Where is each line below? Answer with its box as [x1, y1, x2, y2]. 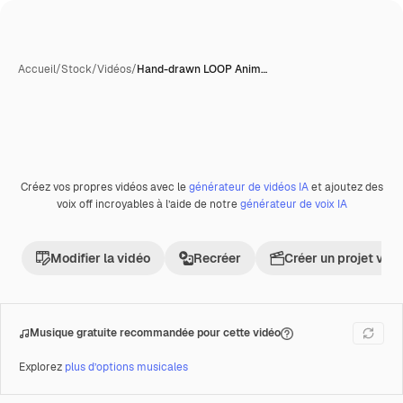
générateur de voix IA [239, 197, 347, 211]
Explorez [19, 360, 65, 374]
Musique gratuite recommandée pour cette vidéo [30, 326, 281, 340]
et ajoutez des [308, 180, 383, 194]
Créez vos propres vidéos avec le [20, 180, 189, 194]
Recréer [193, 250, 241, 266]
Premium [38, 185, 85, 201]
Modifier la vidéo [50, 250, 150, 266]
